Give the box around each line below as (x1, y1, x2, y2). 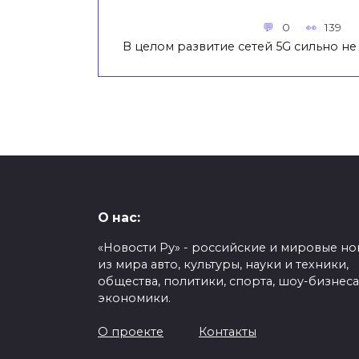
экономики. (98, 291, 171, 306)
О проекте (98, 325, 163, 340)
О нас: (98, 210, 140, 226)
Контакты (199, 325, 256, 340)
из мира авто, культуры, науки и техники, (98, 257, 349, 272)
